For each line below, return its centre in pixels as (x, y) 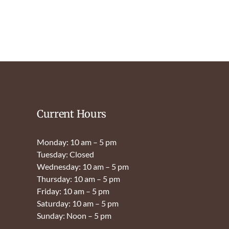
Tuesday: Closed (65, 154)
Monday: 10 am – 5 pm (76, 142)
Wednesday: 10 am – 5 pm (83, 166)
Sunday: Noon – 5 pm (74, 215)
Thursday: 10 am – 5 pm (78, 178)
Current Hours (72, 113)
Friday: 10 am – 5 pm (73, 191)
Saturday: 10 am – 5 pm (77, 203)
